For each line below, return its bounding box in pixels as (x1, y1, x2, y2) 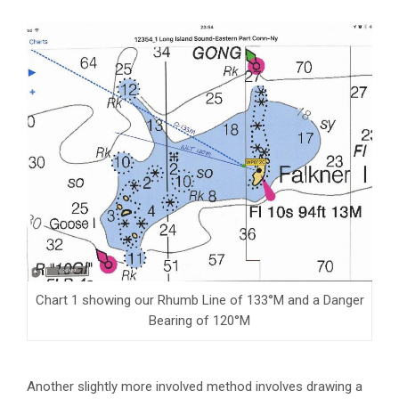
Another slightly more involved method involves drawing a (27, 378, 362, 395)
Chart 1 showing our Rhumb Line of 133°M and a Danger (35, 291, 364, 308)
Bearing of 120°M (149, 312, 250, 329)
